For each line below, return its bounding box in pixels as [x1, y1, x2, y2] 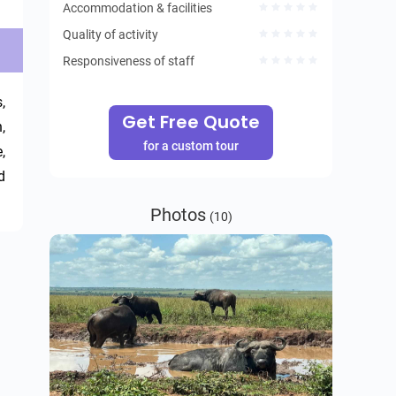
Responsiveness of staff [63, 54, 194, 68]
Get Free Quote [122, 110, 260, 134]
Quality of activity [63, 27, 158, 42]
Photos [149, 204, 206, 225]
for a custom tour [143, 139, 239, 153]
